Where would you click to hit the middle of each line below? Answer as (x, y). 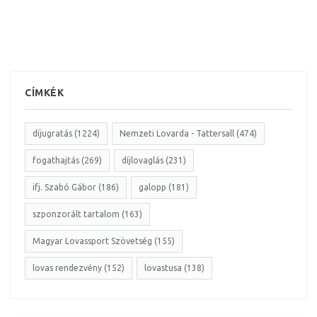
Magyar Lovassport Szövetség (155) (104, 241)
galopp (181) (164, 188)
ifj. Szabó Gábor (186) (76, 188)
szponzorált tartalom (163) (87, 214)
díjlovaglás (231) (154, 161)
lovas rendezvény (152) (79, 268)
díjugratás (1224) (66, 134)
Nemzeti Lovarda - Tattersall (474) (188, 134)
